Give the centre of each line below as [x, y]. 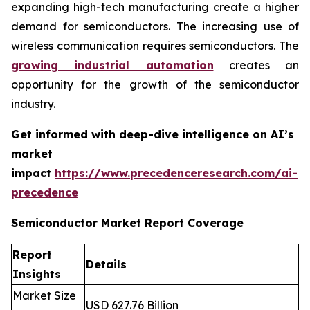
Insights [37, 274]
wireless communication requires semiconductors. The [155, 45]
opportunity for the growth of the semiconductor [155, 84]
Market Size [44, 295]
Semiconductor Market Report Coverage [127, 222]
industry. [33, 103]
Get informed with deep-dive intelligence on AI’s [153, 134]
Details [106, 264]
